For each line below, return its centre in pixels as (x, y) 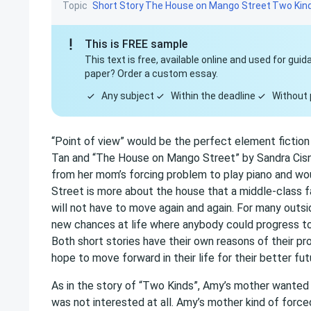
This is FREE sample (136, 44)
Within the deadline (213, 96)
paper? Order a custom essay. (151, 74)
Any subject (128, 96)
